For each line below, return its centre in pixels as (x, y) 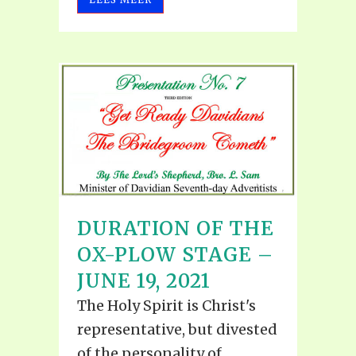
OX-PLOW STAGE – (175, 254)
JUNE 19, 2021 (144, 281)
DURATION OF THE (176, 228)
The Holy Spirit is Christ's (166, 305)
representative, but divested (177, 329)
